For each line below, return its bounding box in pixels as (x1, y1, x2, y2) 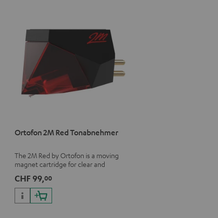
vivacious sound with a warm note (15, 168, 114, 177)
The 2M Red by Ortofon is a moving (15, 150, 119, 160)
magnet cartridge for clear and (15, 159, 105, 168)
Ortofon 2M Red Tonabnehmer (15, 127, 118, 137)
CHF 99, (15, 172, 44, 183)
